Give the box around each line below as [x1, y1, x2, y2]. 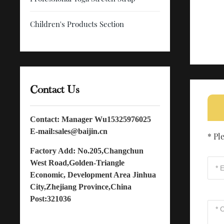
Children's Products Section [30, 19, 124, 29]
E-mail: [30, 127, 55, 135]
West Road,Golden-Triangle [30, 158, 125, 167]
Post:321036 [30, 194, 71, 203]
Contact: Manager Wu [30, 115, 107, 123]
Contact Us [30, 83, 80, 96]
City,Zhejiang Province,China [30, 182, 132, 191]
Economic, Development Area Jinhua [30, 170, 156, 179]
